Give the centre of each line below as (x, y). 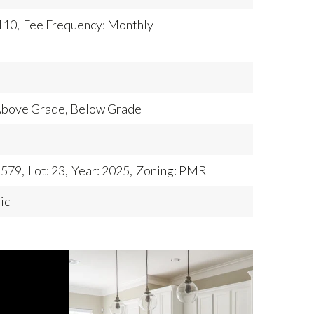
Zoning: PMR (172, 170)
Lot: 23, (48, 170)
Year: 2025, (102, 170)
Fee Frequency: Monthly (89, 25)
